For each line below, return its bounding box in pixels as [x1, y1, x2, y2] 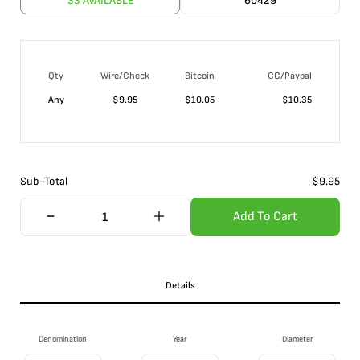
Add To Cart [232, 209, 297, 224]
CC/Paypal [268, 70, 312, 82]
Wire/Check [100, 70, 149, 82]
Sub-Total [20, 174, 67, 188]
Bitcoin [185, 70, 215, 82]
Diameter [281, 334, 313, 344]
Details [165, 280, 195, 292]
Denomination [39, 334, 87, 344]
